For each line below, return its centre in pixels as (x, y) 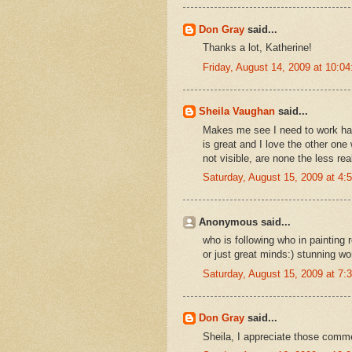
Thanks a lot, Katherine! (257, 48)
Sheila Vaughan (237, 112)
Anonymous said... (245, 222)
